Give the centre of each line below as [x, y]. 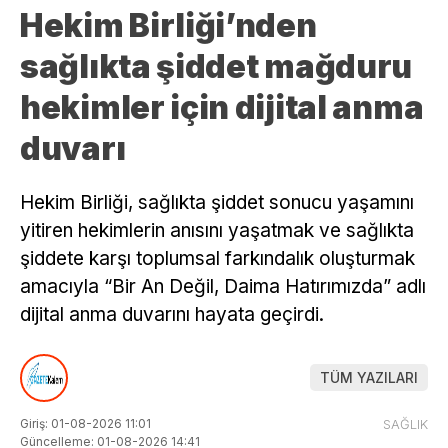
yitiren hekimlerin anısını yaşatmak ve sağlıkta [217, 231]
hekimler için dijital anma [222, 108]
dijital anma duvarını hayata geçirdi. [172, 315]
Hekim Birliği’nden [168, 26]
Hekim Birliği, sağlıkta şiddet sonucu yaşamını [217, 203]
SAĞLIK [405, 423]
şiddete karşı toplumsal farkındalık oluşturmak [217, 259]
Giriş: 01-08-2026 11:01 [85, 423]
